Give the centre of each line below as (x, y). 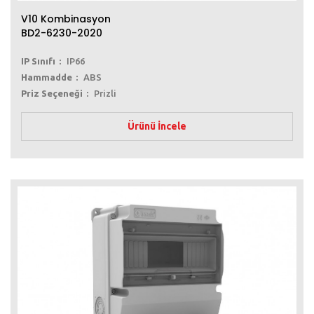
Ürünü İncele (157, 126)
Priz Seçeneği (52, 93)
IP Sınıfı (38, 61)
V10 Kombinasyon (66, 19)
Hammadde (47, 77)
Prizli (105, 93)
